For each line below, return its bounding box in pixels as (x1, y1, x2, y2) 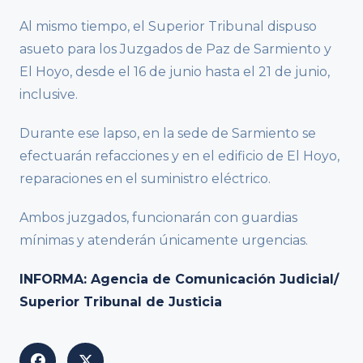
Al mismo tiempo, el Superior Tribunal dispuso (19, 19, 317, 35)
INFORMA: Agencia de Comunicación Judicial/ (19, 271, 339, 288)
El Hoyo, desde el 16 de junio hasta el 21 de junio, (19, 64, 330, 80)
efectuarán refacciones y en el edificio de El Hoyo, (19, 148, 340, 164)
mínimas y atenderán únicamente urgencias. (19, 233, 308, 249)
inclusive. (19, 87, 78, 103)
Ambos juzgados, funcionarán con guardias (19, 210, 297, 226)
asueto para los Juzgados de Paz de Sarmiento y (19, 41, 331, 58)
